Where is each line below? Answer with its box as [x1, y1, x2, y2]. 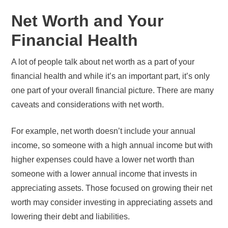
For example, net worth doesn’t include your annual [11, 126, 196, 135]
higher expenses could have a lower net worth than [11, 155, 195, 164]
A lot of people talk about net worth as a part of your [11, 57, 195, 66]
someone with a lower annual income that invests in [11, 169, 197, 178]
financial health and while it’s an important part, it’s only [11, 71, 210, 80]
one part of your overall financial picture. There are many [11, 85, 214, 95]
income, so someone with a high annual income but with [11, 140, 213, 150]
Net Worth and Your [11, 11, 164, 30]
